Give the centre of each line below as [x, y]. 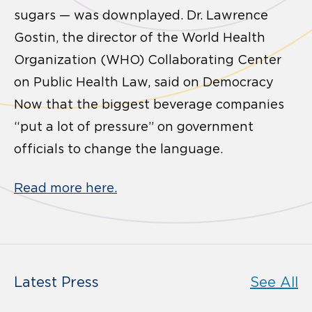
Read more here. [65, 188]
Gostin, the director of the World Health [140, 37]
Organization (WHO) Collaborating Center [148, 60]
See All [274, 282]
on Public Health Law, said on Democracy [144, 82]
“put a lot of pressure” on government [134, 126]
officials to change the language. [118, 149]
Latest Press [56, 282]
